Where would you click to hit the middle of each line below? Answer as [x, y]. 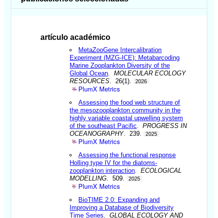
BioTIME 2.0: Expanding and [119, 200]
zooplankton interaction [102, 170]
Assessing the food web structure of [129, 102]
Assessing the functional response [127, 155]
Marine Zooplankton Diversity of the [120, 65]
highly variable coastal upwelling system [127, 118]
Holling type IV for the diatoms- [114, 163]
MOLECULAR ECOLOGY [150, 73]
